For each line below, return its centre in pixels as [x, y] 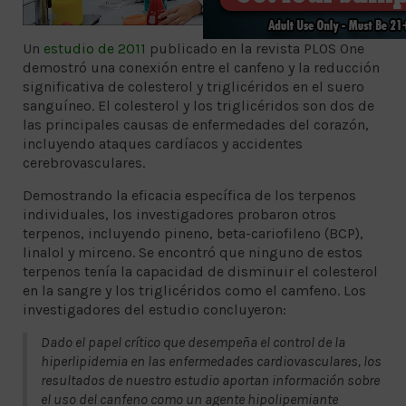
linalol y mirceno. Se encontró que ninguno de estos [193, 252]
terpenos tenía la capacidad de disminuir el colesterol [200, 271]
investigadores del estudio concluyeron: [155, 309]
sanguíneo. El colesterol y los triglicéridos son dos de [198, 105]
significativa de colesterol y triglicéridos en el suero [193, 86]
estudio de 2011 [95, 48]
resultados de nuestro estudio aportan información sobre [210, 380]
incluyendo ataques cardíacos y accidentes [163, 143]
